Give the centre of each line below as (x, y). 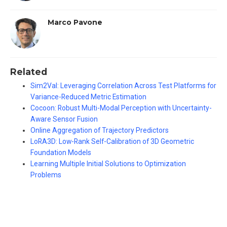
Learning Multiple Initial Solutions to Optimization (108, 164)
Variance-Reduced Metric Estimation (88, 97)
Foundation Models (61, 153)
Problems (46, 175)
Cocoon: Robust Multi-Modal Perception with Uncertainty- (121, 108)
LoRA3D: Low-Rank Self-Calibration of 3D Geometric (112, 142)
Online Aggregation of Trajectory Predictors (100, 130)
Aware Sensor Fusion (64, 119)
